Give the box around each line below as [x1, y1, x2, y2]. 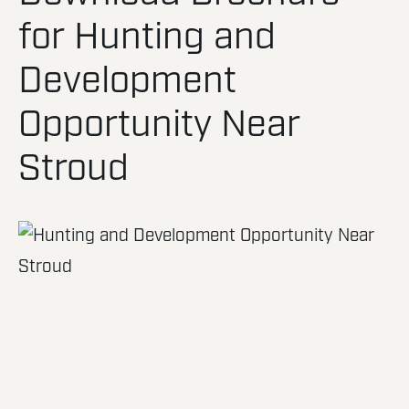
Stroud [18, 145, 129, 194]
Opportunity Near [18, 101, 300, 150]
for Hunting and [18, 14, 276, 62]
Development [18, 58, 236, 106]
